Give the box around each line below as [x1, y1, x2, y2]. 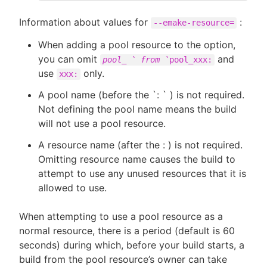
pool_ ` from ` [103, 55, 169, 65]
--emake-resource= [153, 18, 234, 28]
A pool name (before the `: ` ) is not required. [38, 89, 244, 101]
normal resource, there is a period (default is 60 [19, 225, 235, 237]
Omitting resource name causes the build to [38, 153, 235, 166]
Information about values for [19, 16, 151, 29]
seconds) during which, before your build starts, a [19, 239, 244, 252]
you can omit [38, 53, 100, 66]
